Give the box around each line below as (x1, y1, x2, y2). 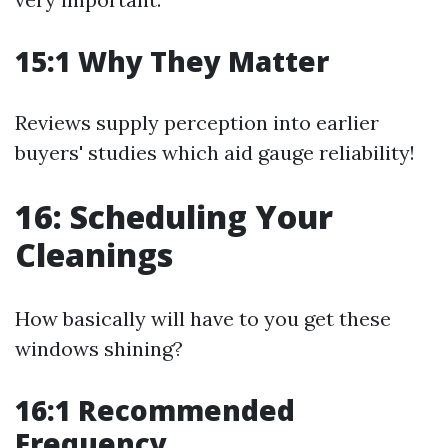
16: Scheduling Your (15, 195, 333, 238)
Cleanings (15, 233, 173, 276)
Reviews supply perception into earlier (15, 110, 379, 135)
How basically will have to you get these (15, 306, 391, 331)
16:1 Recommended (15, 391, 295, 429)
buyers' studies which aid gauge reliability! (15, 140, 415, 165)
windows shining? (15, 336, 183, 361)
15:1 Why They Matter (15, 42, 329, 80)
